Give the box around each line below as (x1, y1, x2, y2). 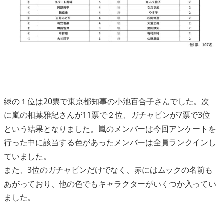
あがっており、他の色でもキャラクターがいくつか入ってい (4, 178, 216, 189)
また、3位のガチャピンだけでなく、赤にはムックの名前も (4, 164, 213, 175)
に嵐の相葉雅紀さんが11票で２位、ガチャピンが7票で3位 (4, 109, 210, 120)
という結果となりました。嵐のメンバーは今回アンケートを (4, 123, 216, 134)
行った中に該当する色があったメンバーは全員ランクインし (4, 137, 216, 148)
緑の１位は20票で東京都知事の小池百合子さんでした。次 (4, 95, 209, 107)
